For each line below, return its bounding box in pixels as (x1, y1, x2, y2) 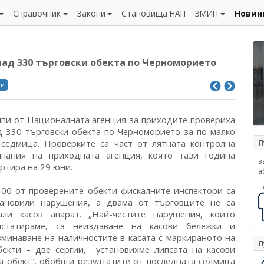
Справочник (13, 8, 61, 19)
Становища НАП (121, 8, 186, 19)
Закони (77, 8, 105, 19)
